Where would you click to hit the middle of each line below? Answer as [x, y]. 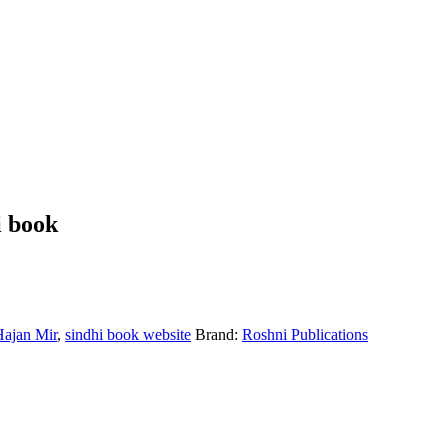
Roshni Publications [305, 334]
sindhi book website [128, 334]
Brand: [218, 334]
